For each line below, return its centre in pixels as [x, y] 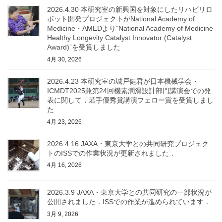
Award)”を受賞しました [84, 47]
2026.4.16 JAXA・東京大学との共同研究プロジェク [128, 143]
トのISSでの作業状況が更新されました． [111, 153]
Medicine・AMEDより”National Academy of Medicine [130, 28]
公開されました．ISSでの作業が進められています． [129, 202]
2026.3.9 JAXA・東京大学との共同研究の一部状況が [129, 193]
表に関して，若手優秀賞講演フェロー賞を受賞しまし [130, 100]
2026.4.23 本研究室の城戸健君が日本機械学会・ [123, 82]
